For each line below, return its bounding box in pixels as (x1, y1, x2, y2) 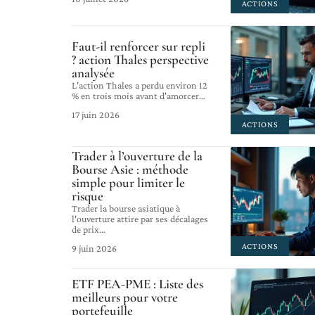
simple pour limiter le (72, 174, 185, 191)
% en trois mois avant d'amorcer (72, 90, 199, 102)
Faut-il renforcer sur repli (72, 38, 205, 55)
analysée (72, 65, 115, 82)
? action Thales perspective (72, 51, 209, 68)
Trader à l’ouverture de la (72, 147, 202, 164)
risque (72, 187, 103, 204)
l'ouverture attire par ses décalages (72, 212, 208, 224)
